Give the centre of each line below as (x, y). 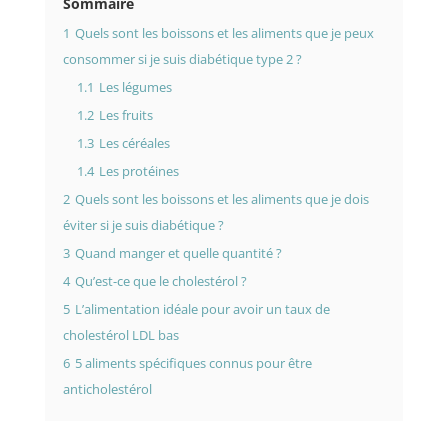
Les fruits (125, 116)
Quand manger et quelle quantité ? (178, 254)
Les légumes (135, 88)
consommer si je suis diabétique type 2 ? (182, 60)
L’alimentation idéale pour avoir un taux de (202, 310)
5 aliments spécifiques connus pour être (193, 364)
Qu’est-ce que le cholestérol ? (160, 282)
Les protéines (138, 172)
